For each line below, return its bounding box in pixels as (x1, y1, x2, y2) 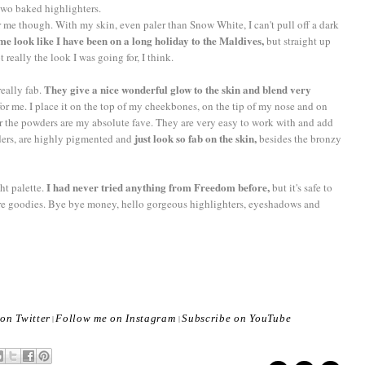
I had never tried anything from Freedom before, (46, 178, 272, 195)
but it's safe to (272, 179, 332, 195)
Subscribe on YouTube (182, 311, 292, 324)
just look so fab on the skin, (134, 130, 257, 146)
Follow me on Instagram (55, 311, 179, 324)
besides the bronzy (257, 130, 341, 146)
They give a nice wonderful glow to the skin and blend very (44, 81, 311, 97)
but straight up (266, 33, 331, 48)
